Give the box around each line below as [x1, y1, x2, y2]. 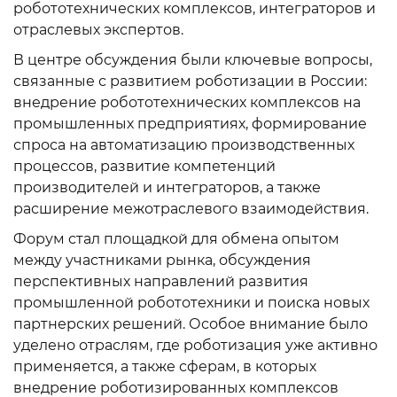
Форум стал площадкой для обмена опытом [13, 230, 339, 247]
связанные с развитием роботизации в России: [13, 73, 367, 90]
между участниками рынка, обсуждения [13, 252, 311, 269]
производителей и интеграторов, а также [13, 179, 321, 196]
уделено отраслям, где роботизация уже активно [13, 337, 378, 354]
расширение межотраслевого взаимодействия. [13, 200, 369, 217]
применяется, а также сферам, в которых [13, 358, 316, 375]
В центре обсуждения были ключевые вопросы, [13, 51, 372, 68]
